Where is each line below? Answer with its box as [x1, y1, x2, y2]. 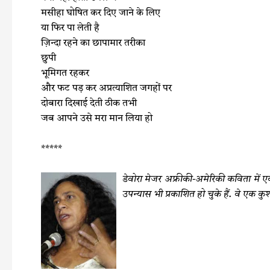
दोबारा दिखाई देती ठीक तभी [41, 99, 137, 109]
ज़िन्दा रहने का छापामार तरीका [41, 39, 145, 49]
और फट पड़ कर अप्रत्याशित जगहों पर [41, 84, 172, 94]
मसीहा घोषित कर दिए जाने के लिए [41, 8, 160, 19]
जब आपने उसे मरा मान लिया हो [41, 114, 152, 124]
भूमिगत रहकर [41, 69, 89, 79]
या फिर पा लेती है [41, 24, 99, 34]
